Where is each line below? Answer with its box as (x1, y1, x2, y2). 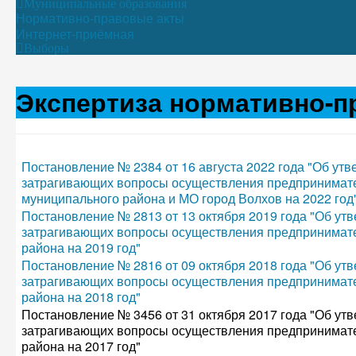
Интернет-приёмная (16, 25, 134, 43)
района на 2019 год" (21, 238, 141, 257)
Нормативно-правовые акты (16, 9, 184, 27)
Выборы (24, 41, 69, 55)
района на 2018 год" (21, 288, 141, 306)
